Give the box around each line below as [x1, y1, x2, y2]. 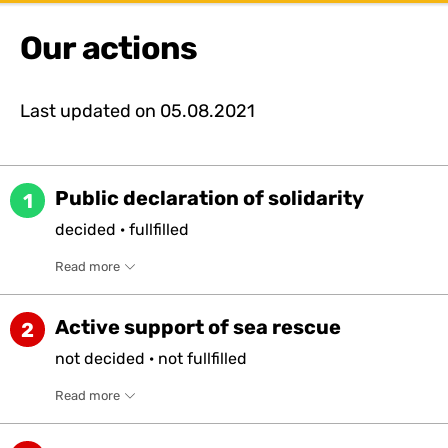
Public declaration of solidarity [55, 186, 364, 210]
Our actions [20, 28, 198, 67]
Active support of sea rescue [55, 315, 341, 339]
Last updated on [20, 99, 156, 122]
